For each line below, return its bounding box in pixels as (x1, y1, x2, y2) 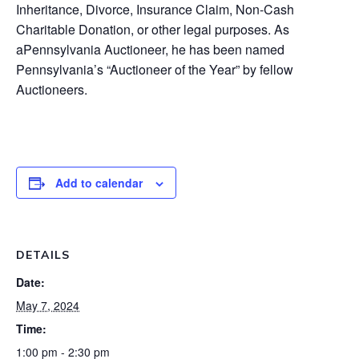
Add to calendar (55, 175, 143, 191)
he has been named (171, 40, 284, 58)
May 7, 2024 (16, 297, 79, 313)
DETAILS (16, 248, 70, 262)
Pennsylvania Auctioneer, (23, 40, 171, 58)
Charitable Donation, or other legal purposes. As (16, 20, 289, 38)
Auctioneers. (16, 80, 87, 99)
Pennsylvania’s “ (16, 60, 110, 79)
